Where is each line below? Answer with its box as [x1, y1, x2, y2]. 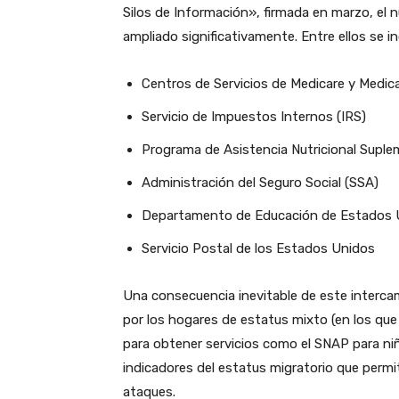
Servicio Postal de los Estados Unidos [142, 240, 375, 257]
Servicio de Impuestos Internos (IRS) [142, 109, 366, 126]
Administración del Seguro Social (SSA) [142, 175, 379, 191]
